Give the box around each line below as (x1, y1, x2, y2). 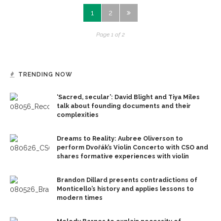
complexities (57, 110, 99, 118)
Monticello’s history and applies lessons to (57, 184, 194, 192)
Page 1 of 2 (96, 31, 125, 38)
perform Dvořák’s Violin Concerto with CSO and (57, 143, 208, 151)
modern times (57, 193, 103, 201)
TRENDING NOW (18, 71, 73, 78)
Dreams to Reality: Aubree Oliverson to (57, 134, 183, 142)
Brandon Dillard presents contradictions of (57, 176, 197, 184)
